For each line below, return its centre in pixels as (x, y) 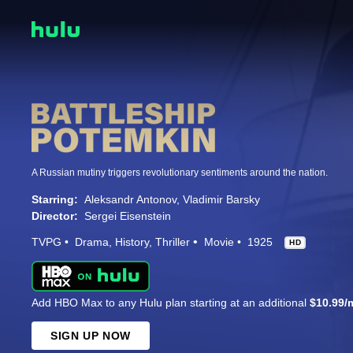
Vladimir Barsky (221, 200)
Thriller (173, 242)
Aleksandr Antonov (130, 200)
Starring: (55, 200)
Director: (55, 216)
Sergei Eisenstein (128, 216)
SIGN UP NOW (91, 336)
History (132, 242)
